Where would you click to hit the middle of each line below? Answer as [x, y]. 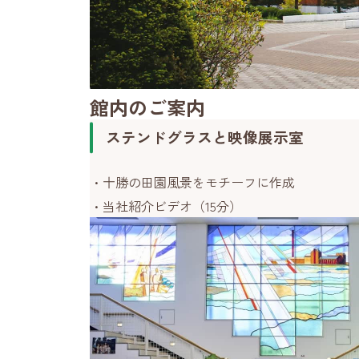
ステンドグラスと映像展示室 [205, 137]
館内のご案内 [147, 107]
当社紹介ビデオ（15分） [172, 206]
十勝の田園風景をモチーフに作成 [199, 182]
